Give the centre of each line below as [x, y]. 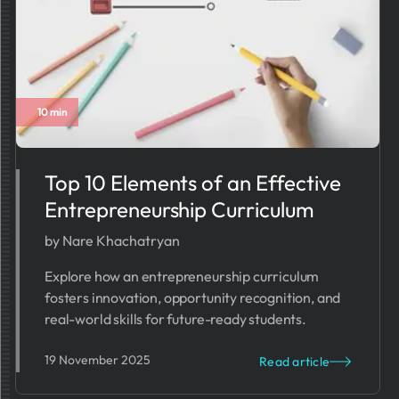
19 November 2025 [98, 360]
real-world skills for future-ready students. [175, 319]
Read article [294, 362]
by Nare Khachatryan [112, 240]
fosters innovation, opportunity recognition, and [193, 297]
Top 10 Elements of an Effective [193, 183]
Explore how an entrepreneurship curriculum [182, 276]
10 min [53, 112]
